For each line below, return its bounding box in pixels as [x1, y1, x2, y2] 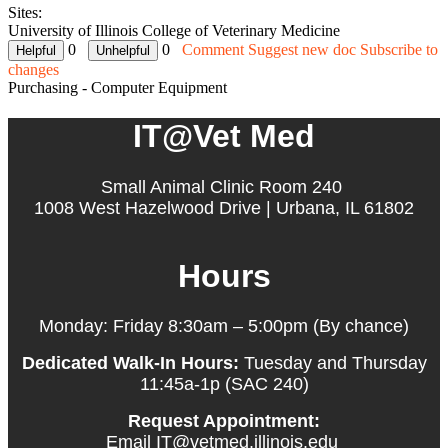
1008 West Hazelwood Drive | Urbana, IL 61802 [34, 197, 414, 218]
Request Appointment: [128, 411, 320, 432]
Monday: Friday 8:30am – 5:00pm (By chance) [39, 316, 409, 337]
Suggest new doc [248, 40, 356, 58]
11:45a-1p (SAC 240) [139, 374, 309, 395]
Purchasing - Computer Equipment [8, 78, 227, 96]
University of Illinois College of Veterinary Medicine [8, 21, 340, 39]
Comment [182, 40, 244, 58]
